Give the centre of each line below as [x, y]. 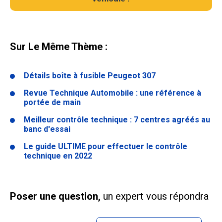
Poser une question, [56, 196]
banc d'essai [47, 129]
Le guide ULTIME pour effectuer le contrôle [106, 147]
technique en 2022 [58, 156]
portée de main [52, 103]
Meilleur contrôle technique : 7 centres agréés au [117, 120]
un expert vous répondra [156, 196]
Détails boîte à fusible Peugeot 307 [90, 76]
